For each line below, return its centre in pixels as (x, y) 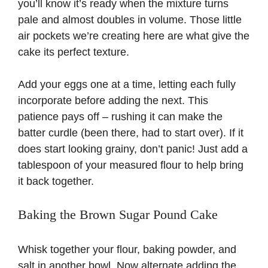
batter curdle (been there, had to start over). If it (131, 133)
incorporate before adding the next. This (113, 100)
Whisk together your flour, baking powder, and (127, 249)
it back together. (56, 181)
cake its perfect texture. (74, 52)
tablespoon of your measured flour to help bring (131, 165)
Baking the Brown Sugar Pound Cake (118, 214)
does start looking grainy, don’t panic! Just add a (133, 149)
